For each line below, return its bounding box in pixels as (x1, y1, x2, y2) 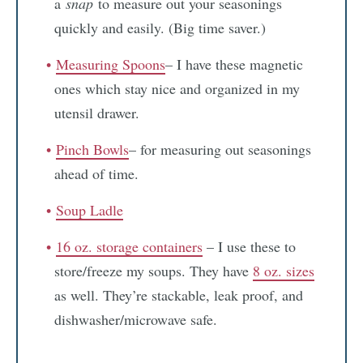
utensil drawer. (54, 103, 139, 123)
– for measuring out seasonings (129, 139, 311, 160)
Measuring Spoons (56, 54, 165, 75)
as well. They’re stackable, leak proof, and (54, 285, 303, 305)
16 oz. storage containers (56, 237, 203, 257)
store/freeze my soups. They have (54, 261, 253, 281)
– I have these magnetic (165, 54, 303, 75)
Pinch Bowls (56, 139, 129, 160)
